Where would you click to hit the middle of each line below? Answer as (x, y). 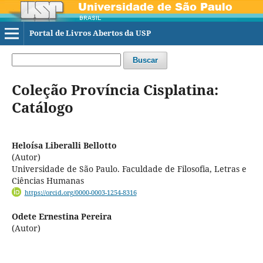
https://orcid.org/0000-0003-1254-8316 (80, 192)
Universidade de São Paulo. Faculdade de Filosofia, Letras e (129, 168)
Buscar (145, 60)
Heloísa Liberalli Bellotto (64, 145)
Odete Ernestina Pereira (61, 217)
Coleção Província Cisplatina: (115, 89)
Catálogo (42, 107)
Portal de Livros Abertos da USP (90, 33)
